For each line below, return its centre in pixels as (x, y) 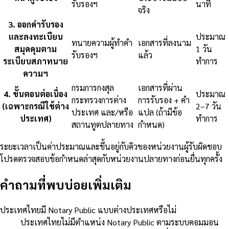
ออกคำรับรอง (40, 25)
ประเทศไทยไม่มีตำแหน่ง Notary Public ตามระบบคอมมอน (120, 222)
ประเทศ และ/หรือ (102, 112)
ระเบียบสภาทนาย (36, 61)
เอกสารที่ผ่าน (160, 88)
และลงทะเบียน (36, 37)
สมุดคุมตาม (36, 49)
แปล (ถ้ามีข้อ (160, 112)
